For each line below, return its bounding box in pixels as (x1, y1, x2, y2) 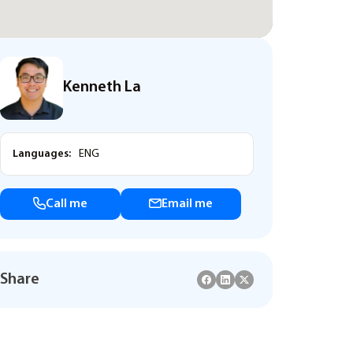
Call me (46, 198, 87, 210)
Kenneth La (63, 80, 141, 95)
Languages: (13, 148, 71, 160)
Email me (162, 198, 213, 210)
